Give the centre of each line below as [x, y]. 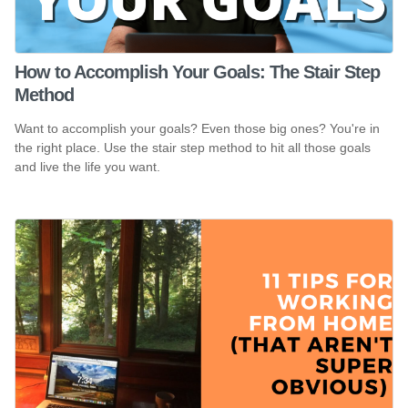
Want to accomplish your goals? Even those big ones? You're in [197, 129]
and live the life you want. [87, 167]
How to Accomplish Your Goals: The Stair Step [197, 71]
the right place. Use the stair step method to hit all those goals [193, 148]
